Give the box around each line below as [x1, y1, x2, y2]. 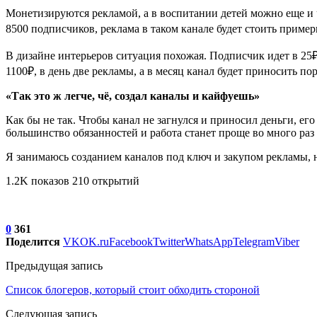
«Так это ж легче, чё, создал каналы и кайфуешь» [6, 89, 260, 102]
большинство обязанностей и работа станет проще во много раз [6, 126, 314, 139]
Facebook [109, 235, 153, 248]
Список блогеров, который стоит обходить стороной [6, 283, 260, 296]
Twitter [153, 235, 185, 248]
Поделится [6, 235, 60, 248]
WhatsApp [185, 235, 233, 248]
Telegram [233, 235, 275, 248]
